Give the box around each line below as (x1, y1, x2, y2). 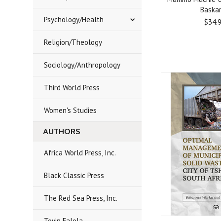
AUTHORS (43, 127, 81, 136)
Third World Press (44, 83, 100, 92)
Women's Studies (44, 106, 97, 115)
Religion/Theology (44, 37, 103, 47)
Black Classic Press (44, 171, 105, 180)
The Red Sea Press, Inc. (44, 193, 118, 203)
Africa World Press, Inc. (44, 148, 116, 157)
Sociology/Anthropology (44, 60, 121, 70)
